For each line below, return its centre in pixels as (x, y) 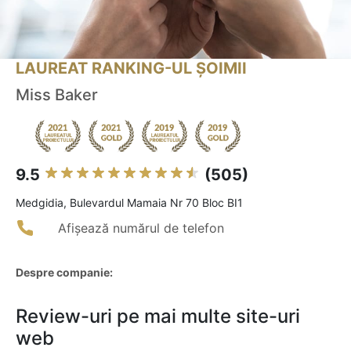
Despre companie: (64, 273)
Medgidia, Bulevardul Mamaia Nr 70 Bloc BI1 (129, 203)
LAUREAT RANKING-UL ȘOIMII (131, 69)
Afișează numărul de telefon (141, 228)
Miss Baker (57, 95)
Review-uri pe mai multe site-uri (158, 317)
